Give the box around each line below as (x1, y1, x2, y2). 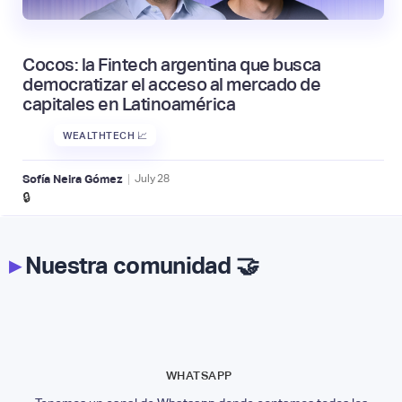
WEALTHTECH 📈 (63, 129, 147, 141)
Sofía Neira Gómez (22, 171, 123, 186)
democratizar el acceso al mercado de (22, 74, 320, 95)
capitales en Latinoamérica (22, 94, 235, 115)
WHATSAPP (165, 369, 232, 383)
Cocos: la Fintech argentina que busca (22, 55, 321, 75)
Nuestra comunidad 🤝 (20, 252, 259, 280)
